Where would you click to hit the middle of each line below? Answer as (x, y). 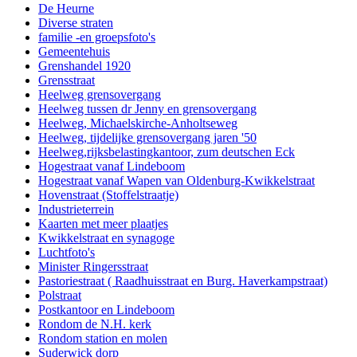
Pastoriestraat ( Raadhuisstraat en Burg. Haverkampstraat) (183, 281)
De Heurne (66, 9)
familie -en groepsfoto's (97, 37)
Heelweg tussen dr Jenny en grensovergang (147, 109)
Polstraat (60, 296)
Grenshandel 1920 (84, 66)
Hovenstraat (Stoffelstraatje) (108, 195)
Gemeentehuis (74, 52)
